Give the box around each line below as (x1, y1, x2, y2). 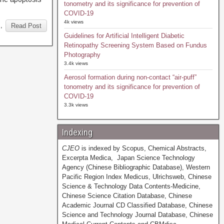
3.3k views (63, 102, 88, 107)
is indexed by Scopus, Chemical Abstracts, (79, 144, 206, 152)
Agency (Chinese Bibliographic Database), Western (61, 163, 210, 171)
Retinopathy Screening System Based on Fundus (63, 41, 207, 49)
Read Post (10, 22, 41, 29)
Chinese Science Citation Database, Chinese (61, 192, 192, 199)
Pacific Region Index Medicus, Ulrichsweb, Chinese (61, 173, 211, 180)
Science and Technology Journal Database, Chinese (61, 211, 213, 218)
